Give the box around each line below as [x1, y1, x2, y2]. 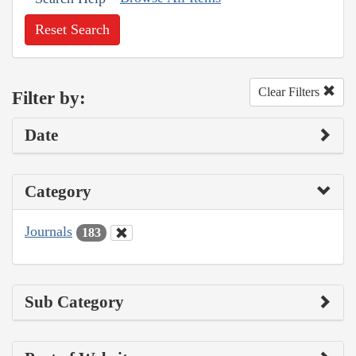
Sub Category [25, 292, 124, 311]
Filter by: [12, 87, 86, 108]
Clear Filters [258, 85, 323, 99]
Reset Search [35, 21, 110, 38]
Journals [25, 223, 72, 240]
